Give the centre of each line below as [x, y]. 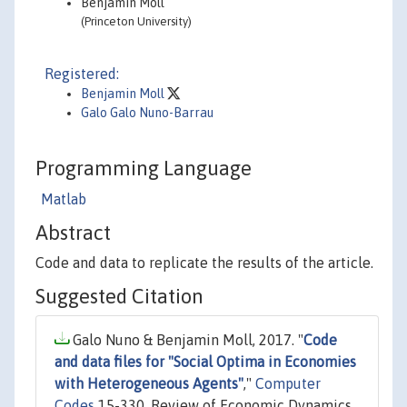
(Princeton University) [136, 21]
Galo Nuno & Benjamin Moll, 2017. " [186, 339]
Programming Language [144, 169]
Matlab [64, 199]
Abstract [73, 233]
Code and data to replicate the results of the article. [204, 263]
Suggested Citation [119, 296]
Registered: [82, 74]
